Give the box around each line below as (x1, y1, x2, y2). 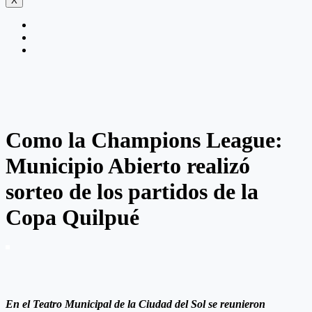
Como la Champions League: (6, 127, 283, 153)
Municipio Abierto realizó (6, 153, 250, 178)
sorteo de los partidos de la (6, 178, 258, 204)
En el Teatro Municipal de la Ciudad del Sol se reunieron (6, 298, 265, 311)
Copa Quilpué (6, 204, 139, 230)
